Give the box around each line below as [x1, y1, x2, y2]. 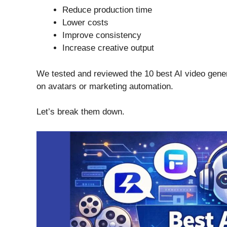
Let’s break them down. [36, 107, 125, 117]
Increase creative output [62, 43, 154, 53]
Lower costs [62, 18, 108, 28]
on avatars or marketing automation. [36, 81, 173, 91]
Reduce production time [62, 5, 152, 15]
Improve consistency [62, 30, 141, 41]
